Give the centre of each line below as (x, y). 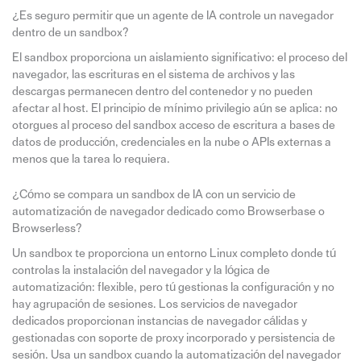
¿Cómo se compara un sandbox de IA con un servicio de (154, 195)
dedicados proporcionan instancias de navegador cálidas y (159, 322)
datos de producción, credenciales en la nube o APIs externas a (171, 142)
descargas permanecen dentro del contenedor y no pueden (162, 91)
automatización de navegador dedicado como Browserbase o (168, 212)
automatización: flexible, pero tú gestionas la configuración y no (173, 288)
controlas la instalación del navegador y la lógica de (141, 271)
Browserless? (47, 229)
